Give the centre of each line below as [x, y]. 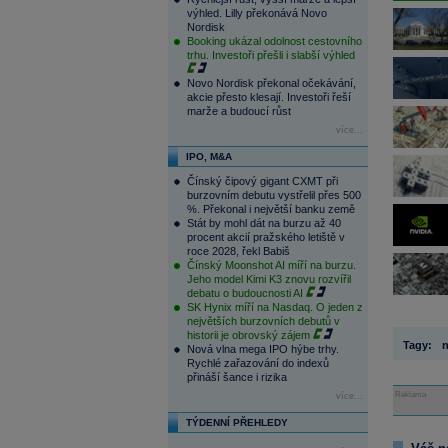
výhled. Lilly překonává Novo [256, 13]
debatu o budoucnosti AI [244, 293]
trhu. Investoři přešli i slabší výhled [270, 55]
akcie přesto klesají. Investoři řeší [268, 97]
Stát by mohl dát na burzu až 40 [263, 223]
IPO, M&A [208, 156]
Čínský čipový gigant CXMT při [262, 181]
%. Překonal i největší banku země [270, 209]
